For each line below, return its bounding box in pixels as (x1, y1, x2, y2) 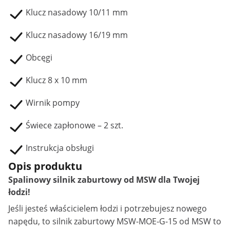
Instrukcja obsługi (26, 142, 94, 154)
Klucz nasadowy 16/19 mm (26, 29, 128, 41)
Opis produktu (8, 159, 82, 173)
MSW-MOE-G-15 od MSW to (114, 216, 221, 227)
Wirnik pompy (26, 97, 80, 108)
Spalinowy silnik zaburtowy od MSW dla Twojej (8, 174, 200, 185)
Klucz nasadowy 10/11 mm (26, 7, 128, 18)
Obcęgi (26, 52, 52, 63)
